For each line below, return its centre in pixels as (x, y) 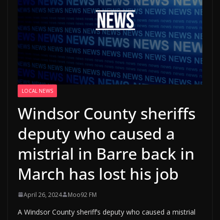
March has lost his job (98, 173)
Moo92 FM (82, 194)
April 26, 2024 (43, 194)
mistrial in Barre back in (106, 153)
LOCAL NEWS (37, 91)
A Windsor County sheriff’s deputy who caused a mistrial (107, 212)
